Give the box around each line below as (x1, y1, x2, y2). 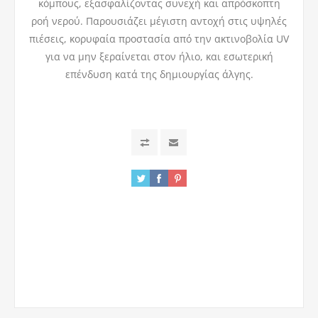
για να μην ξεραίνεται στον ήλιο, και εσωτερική (45, 50, 273, 64)
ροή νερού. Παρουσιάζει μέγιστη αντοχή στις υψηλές (31, 14, 287, 28)
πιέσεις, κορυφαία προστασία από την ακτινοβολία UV (29, 32, 289, 46)
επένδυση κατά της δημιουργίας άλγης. (65, 67, 253, 82)
